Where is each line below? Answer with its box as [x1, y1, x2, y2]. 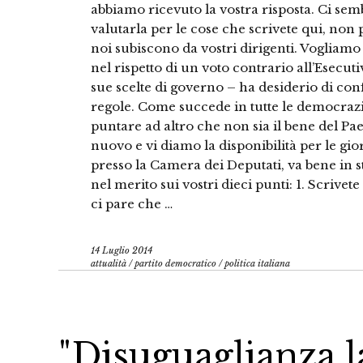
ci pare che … [91, 196, 173, 211]
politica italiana [224, 258, 290, 269]
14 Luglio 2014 [91, 245, 152, 256]
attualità [91, 258, 126, 269]
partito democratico [135, 258, 216, 269]
